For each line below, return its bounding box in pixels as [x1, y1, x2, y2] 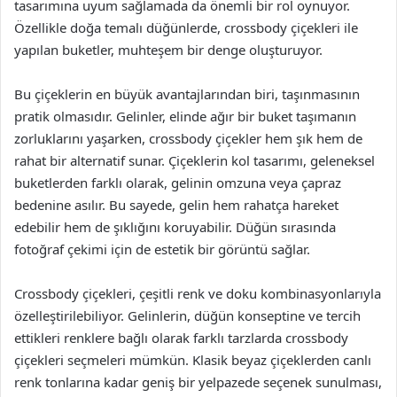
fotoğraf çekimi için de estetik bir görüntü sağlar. [14, 240, 310, 258]
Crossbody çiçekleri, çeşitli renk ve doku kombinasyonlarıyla [14, 284, 381, 302]
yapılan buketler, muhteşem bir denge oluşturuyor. [14, 41, 323, 58]
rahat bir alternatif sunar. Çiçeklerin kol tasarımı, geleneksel [14, 152, 375, 169]
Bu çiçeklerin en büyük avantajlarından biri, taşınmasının [14, 85, 360, 103]
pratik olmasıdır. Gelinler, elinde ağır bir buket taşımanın [14, 107, 356, 125]
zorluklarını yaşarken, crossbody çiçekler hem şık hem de [14, 129, 362, 147]
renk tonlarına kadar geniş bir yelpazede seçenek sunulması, [14, 373, 382, 391]
